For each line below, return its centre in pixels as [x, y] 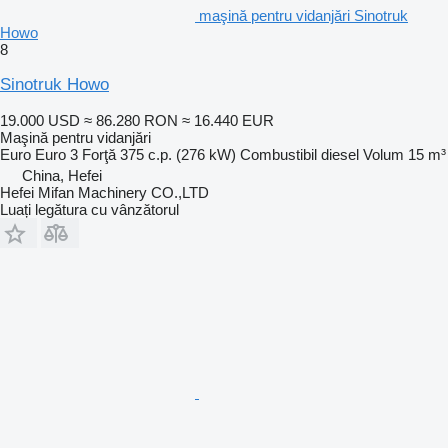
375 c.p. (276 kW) [178, 154]
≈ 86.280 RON [131, 120]
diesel [340, 154]
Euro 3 [56, 154]
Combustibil [278, 154]
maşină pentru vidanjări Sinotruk [303, 15]
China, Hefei [62, 175]
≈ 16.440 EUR [228, 120]
